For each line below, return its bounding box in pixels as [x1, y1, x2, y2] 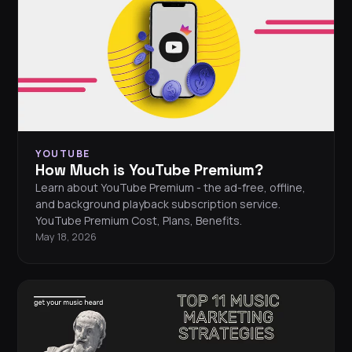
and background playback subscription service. [35, 196, 280, 212]
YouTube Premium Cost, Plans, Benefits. [35, 213, 242, 229]
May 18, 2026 [35, 230, 97, 244]
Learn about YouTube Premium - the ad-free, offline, [35, 180, 306, 196]
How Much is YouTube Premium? [35, 160, 263, 181]
